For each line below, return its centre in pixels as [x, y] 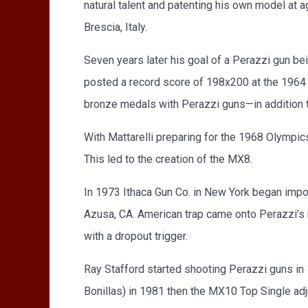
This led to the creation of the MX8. [168, 159]
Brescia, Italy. [115, 27]
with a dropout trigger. [136, 236]
